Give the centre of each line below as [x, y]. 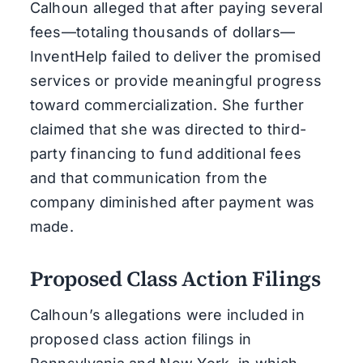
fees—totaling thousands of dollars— [162, 32]
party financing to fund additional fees [166, 153]
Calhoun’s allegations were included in [167, 314]
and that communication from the [149, 177]
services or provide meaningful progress [176, 80]
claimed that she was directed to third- [168, 129]
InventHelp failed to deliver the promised [175, 56]
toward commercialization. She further [167, 105]
